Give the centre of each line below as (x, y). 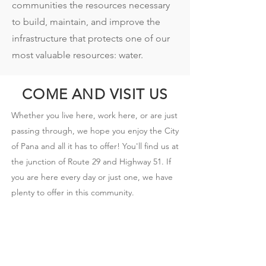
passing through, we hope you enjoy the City (95, 131)
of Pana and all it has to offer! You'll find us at (95, 146)
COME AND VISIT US (95, 94)
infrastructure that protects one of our (91, 38)
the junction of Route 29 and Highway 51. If (91, 161)
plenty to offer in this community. (73, 192)
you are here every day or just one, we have (92, 177)
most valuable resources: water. (77, 55)
